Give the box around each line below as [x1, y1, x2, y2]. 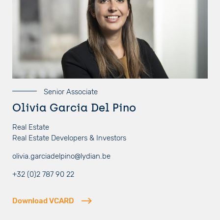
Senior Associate [42, 87, 98, 96]
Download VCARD [12, 196, 74, 206]
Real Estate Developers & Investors [12, 133, 126, 142]
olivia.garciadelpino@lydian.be [12, 151, 110, 161]
